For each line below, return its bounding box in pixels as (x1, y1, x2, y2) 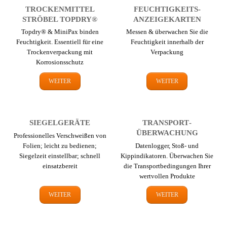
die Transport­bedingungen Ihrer (123, 162, 211, 170)
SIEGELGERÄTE (29, 118, 91, 127)
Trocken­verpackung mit (27, 48, 93, 56)
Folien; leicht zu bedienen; (23, 141, 97, 149)
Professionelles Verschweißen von (13, 131, 106, 139)
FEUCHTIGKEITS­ (133, 4, 201, 13)
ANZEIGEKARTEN (133, 14, 201, 23)
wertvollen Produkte (139, 172, 195, 180)
